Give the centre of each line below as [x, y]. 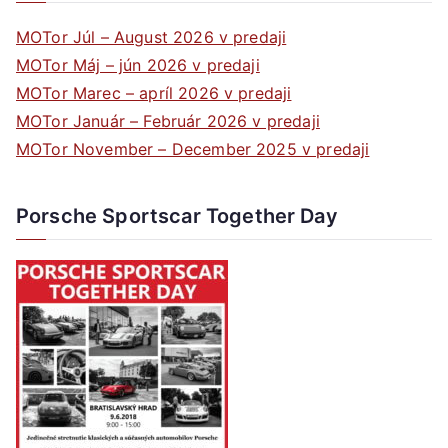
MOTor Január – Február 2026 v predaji [168, 121]
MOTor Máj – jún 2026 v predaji [138, 65]
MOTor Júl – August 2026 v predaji [151, 37]
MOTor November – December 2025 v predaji [193, 149]
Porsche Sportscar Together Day [177, 216]
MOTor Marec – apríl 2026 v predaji [154, 93]
